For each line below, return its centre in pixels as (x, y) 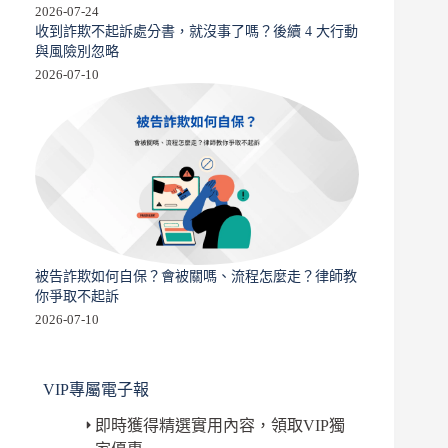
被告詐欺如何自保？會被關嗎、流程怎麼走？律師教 (196, 275)
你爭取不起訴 (77, 295)
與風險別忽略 (77, 50)
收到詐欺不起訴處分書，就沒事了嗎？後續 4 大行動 (196, 30)
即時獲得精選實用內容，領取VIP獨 (219, 425)
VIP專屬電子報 (96, 389)
